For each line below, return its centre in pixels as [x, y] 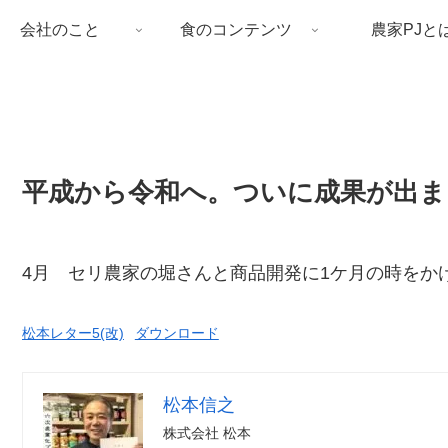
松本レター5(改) [73, 332]
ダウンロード [176, 332]
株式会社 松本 [207, 432]
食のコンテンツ [236, 29]
